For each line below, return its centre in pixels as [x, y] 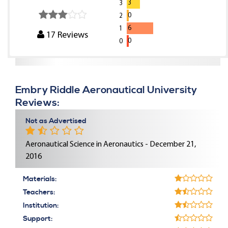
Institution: [41, 206]
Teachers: [39, 192]
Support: [38, 219]
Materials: [40, 179]
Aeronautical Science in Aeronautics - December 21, [111, 145]
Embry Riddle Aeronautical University [106, 90]
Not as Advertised [56, 121]
